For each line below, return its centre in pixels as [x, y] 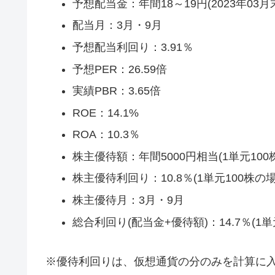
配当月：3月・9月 [117, 25]
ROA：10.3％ [106, 135]
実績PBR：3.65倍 [116, 91]
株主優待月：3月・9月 [128, 200]
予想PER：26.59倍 [119, 69]
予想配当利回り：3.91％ [133, 47]
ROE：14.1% [105, 113]
